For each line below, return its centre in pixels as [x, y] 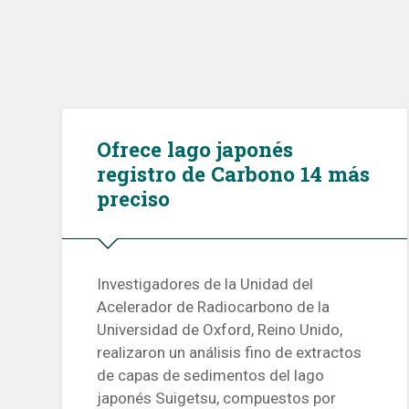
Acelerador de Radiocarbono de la [214, 307]
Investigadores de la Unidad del [205, 284]
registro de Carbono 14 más [234, 173]
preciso [134, 198]
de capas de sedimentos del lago [211, 376]
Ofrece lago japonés [195, 148]
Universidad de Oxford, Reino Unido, [220, 330]
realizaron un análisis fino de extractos [230, 353]
